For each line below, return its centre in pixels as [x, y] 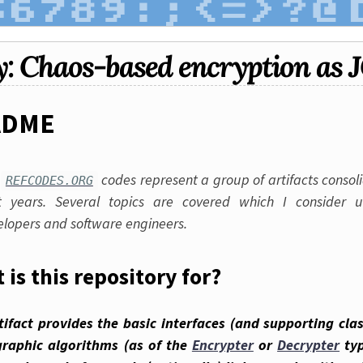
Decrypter [309, 344]
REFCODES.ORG [49, 180]
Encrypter [222, 344]
